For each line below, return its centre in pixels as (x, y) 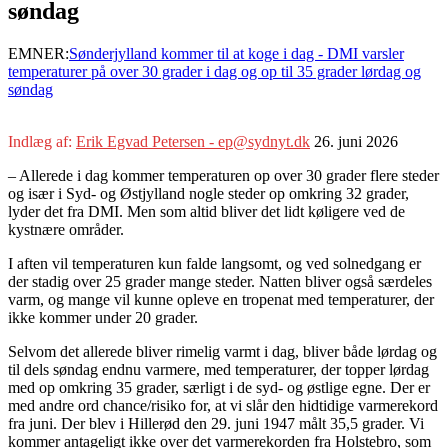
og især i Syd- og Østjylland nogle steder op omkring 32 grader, (208, 193)
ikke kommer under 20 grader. (103, 317)
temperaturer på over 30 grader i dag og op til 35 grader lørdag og (214, 71)
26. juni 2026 (356, 141)
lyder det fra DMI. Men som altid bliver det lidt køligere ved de (206, 211)
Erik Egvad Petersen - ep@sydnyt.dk (193, 141)
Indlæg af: (42, 141)
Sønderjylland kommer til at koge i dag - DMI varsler (236, 53)
